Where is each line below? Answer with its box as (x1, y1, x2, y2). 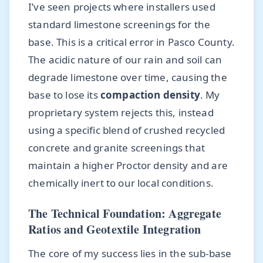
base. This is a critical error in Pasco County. (28, 35, 235, 49)
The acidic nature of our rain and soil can (28, 52, 222, 66)
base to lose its (28, 87, 100, 102)
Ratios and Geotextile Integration (28, 220, 201, 238)
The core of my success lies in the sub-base (28, 246, 232, 260)
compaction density (100, 87, 200, 102)
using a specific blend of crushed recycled (28, 123, 225, 137)
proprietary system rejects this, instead (28, 105, 214, 119)
